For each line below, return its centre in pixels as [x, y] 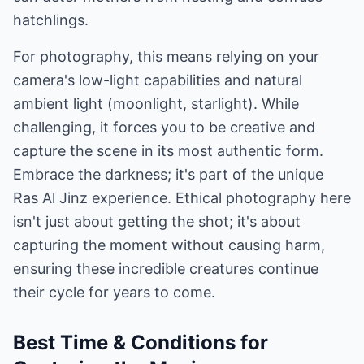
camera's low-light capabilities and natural [158, 80]
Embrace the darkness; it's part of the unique [168, 174]
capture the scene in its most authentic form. [168, 151]
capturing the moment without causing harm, [169, 245]
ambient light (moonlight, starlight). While [156, 104]
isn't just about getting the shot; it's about [157, 221]
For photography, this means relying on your [166, 56]
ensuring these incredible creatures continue [166, 269]
